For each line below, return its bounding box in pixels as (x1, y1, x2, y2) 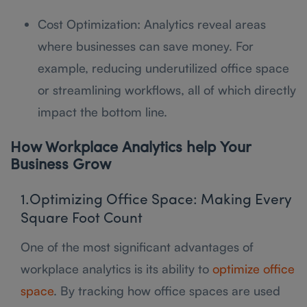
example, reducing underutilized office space (38, 60, 289, 75)
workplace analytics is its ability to (21, 260, 212, 276)
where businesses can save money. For (38, 38, 254, 53)
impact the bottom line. (38, 103, 167, 119)
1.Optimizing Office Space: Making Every (21, 193, 291, 208)
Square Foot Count (21, 211, 143, 226)
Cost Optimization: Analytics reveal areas (38, 16, 266, 32)
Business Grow (10, 157, 111, 173)
